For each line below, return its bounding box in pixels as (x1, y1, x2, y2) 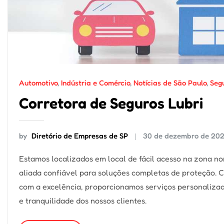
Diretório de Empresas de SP (31, 131, 128, 141)
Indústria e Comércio (61, 77, 130, 87)
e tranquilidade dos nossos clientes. (19, 195, 146, 205)
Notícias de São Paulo (133, 77, 206, 87)
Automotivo (19, 77, 57, 87)
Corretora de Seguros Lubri (19, 94, 203, 112)
